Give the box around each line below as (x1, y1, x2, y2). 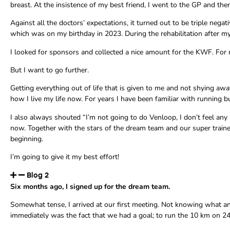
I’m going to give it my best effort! (10, 152, 119, 162)
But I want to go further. (10, 65, 89, 75)
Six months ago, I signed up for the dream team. (10, 181, 170, 191)
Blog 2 (27, 171, 49, 179)
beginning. (10, 133, 43, 144)
